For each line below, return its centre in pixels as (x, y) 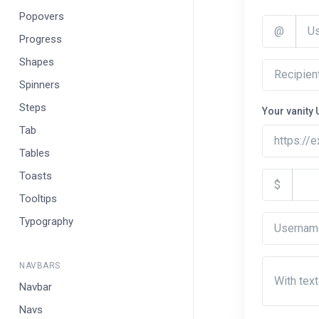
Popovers (42, 16)
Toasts (36, 176)
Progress (41, 39)
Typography (46, 221)
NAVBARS (40, 266)
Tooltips (38, 199)
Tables (35, 153)
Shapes (37, 62)
